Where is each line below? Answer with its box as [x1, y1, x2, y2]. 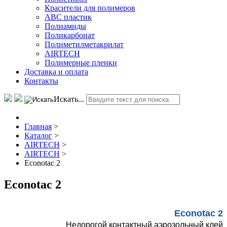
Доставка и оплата [24, 67, 88, 76]
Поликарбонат [45, 30, 95, 40]
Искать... [54, 94, 84, 103]
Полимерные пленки [45, 58, 117, 67]
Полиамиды [45, 21, 86, 30]
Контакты [24, 76, 58, 85]
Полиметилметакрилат [45, 40, 124, 49]
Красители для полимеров [45, 3, 135, 12]
